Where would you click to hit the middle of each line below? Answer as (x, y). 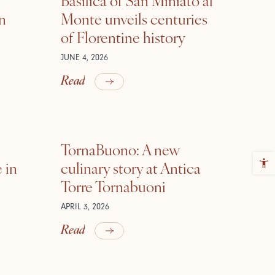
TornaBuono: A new (120, 149)
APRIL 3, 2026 (85, 207)
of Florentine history (123, 37)
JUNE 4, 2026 (84, 57)
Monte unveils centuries (134, 18)
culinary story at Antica (130, 168)
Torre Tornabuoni (113, 186)
